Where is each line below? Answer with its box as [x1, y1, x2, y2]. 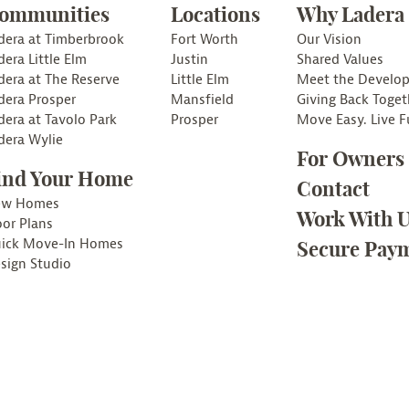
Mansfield [170, 91, 234, 110]
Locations [170, 2, 260, 28]
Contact [297, 176, 371, 203]
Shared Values [297, 51, 384, 69]
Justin [170, 51, 208, 69]
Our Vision [297, 31, 362, 49]
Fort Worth [170, 31, 238, 49]
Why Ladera [297, 2, 405, 28]
